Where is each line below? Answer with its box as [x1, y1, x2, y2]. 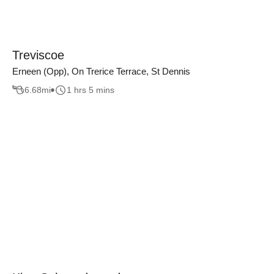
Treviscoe [12, 48, 64, 62]
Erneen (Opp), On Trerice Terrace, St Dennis [12, 65, 190, 76]
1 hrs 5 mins [67, 85, 114, 95]
